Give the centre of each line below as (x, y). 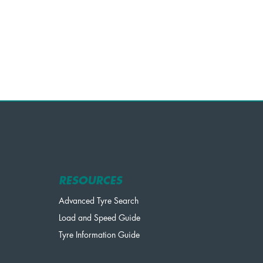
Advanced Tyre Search (99, 200)
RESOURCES (91, 181)
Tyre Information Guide (100, 235)
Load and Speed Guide (100, 218)
